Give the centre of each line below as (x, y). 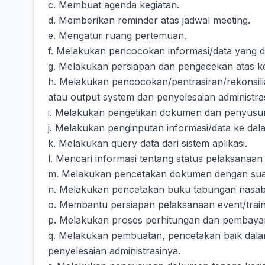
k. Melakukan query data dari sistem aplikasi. (148, 143)
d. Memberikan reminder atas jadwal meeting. (149, 20)
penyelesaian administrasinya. (114, 251)
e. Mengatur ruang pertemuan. (117, 35)
